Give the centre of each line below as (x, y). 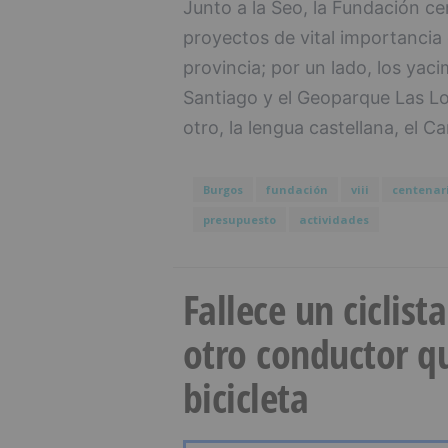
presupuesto (239, 220)
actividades (333, 220)
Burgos (222, 190)
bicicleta (245, 398)
